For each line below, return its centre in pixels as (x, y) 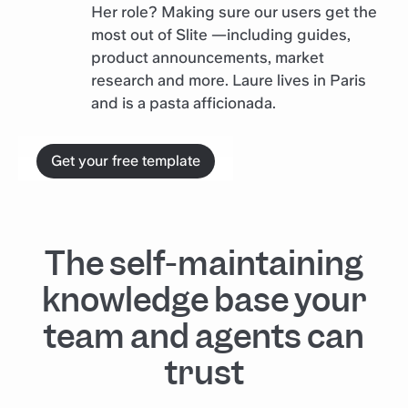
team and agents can (204, 336)
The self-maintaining (204, 263)
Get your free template (126, 160)
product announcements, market (208, 57)
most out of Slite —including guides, (221, 34)
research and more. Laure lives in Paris (229, 80)
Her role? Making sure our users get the (234, 11)
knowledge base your (204, 300)
